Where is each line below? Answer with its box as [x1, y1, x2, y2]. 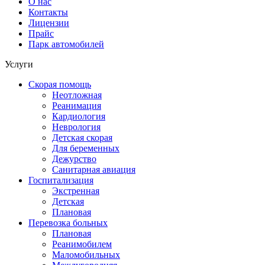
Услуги [5, 59, 33, 69]
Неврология [52, 121, 101, 132]
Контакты [28, 7, 68, 17]
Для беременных [52, 143, 119, 153]
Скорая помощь [28, 79, 91, 89]
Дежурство [52, 153, 96, 164]
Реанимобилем [52, 238, 112, 249]
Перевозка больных [28, 217, 108, 228]
